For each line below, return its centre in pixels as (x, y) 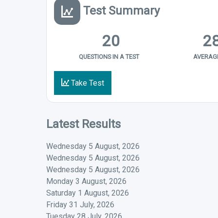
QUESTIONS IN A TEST (109, 56)
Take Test (86, 83)
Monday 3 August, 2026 (86, 181)
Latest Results (83, 124)
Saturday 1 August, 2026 (87, 193)
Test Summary (120, 11)
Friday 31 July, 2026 (80, 204)
